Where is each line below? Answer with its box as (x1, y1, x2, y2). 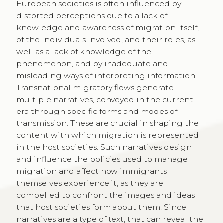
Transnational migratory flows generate (16, 83, 174, 92)
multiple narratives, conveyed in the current (16, 95, 193, 104)
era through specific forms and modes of (16, 107, 177, 116)
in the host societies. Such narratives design (16, 142, 192, 152)
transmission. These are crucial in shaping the (16, 118, 199, 128)
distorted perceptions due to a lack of (16, 11, 167, 20)
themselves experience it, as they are (16, 178, 163, 188)
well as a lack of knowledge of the (16, 47, 151, 56)
